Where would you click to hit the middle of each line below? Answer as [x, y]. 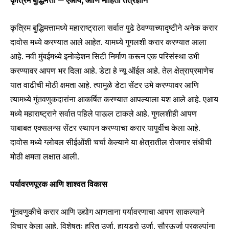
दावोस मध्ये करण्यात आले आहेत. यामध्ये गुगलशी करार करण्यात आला [108, 42]
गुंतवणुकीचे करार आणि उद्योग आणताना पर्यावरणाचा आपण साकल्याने [107, 212]
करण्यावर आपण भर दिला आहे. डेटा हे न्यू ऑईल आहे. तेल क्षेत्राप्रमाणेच [112, 71]
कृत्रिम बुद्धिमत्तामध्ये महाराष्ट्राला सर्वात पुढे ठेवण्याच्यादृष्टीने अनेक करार [114, 28]
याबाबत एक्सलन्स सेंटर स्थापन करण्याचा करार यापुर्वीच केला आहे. [105, 128]
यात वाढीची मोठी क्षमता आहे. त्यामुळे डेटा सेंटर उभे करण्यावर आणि [105, 85]
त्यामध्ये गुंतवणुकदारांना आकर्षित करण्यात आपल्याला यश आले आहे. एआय [114, 99]
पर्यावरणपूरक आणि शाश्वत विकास [59, 184]
